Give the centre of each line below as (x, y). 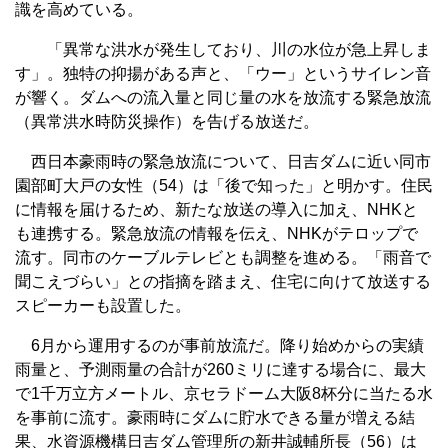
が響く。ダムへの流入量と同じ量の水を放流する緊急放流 (223, 97)
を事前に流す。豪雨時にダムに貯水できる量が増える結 (215, 417)
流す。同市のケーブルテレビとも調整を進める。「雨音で (223, 257)
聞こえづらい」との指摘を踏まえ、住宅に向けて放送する (223, 281)
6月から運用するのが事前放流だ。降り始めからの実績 (219, 345)
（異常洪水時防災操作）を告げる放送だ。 (167, 121)
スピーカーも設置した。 (103, 305)
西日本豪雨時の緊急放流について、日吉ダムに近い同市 (223, 161)
